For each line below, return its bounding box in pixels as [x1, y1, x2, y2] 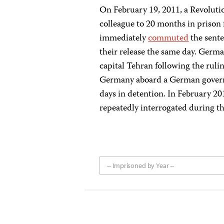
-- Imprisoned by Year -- [107, 161, 174, 170]
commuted [148, 31, 189, 46]
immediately [99, 31, 148, 46]
